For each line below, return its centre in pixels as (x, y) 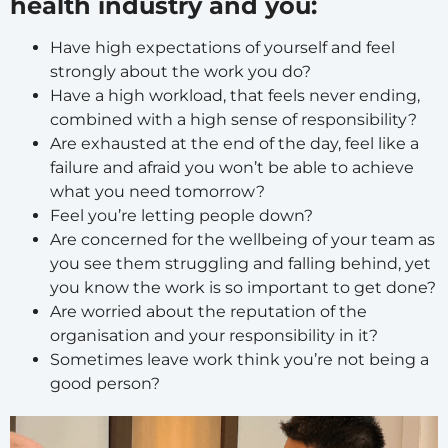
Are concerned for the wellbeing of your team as (242, 239)
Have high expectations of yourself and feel (222, 47)
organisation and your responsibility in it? (214, 335)
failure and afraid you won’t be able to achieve (232, 167)
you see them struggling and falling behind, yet (240, 263)
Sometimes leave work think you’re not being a (239, 359)
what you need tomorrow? (157, 191)
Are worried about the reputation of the (208, 311)
